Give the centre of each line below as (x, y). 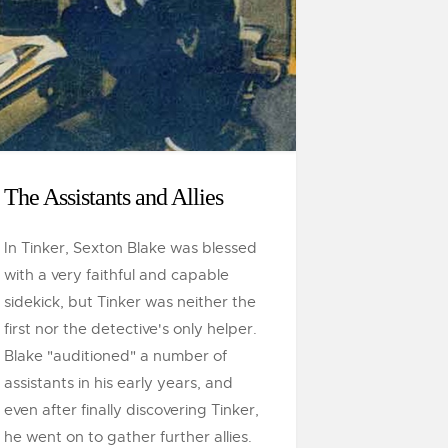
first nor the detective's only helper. (130, 329)
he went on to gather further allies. (128, 437)
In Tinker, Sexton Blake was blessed (130, 248)
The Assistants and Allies (113, 197)
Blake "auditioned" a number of (115, 356)
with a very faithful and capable (116, 275)
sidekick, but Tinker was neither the (130, 302)
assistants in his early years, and (118, 383)
